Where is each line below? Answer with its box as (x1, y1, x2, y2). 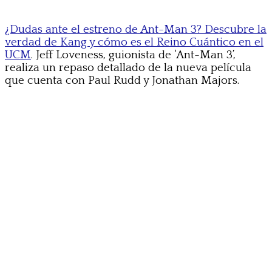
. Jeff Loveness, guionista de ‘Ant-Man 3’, (31, 49, 236, 62)
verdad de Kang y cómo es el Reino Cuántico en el (5, 36, 263, 49)
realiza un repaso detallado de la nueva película (5, 61, 251, 75)
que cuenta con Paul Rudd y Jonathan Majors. (5, 74, 239, 87)
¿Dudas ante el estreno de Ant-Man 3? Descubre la (5, 23, 267, 36)
